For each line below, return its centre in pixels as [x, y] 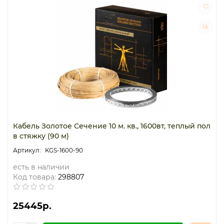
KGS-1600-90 [64, 150]
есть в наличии [41, 167]
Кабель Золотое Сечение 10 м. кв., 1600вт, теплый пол [112, 126]
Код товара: [34, 177]
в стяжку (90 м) [41, 136]
